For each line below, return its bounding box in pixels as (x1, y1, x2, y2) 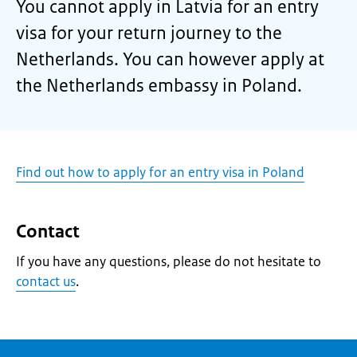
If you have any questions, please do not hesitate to (16, 253, 321, 270)
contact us (16, 273, 76, 290)
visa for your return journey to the (16, 22, 282, 45)
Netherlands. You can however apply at (16, 48, 324, 71)
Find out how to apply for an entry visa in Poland (16, 163, 304, 181)
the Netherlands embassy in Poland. (16, 74, 302, 97)
